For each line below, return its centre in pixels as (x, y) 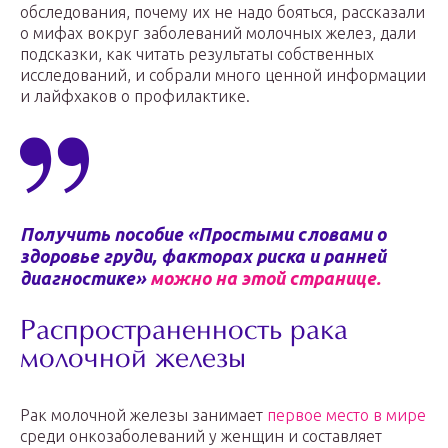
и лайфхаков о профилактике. (135, 96)
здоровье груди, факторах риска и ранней (203, 256)
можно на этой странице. (265, 278)
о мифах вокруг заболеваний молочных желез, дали (218, 33)
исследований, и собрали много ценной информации (223, 75)
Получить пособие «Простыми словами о (203, 234)
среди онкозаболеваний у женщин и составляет (201, 436)
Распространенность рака (184, 332)
